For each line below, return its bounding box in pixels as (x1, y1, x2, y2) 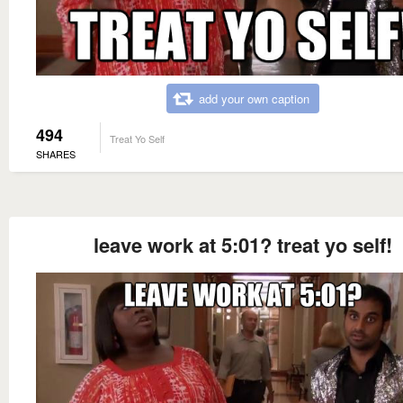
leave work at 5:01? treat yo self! (94, 230, 392, 260)
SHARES (36, 147, 76, 162)
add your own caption (199, 90, 309, 108)
